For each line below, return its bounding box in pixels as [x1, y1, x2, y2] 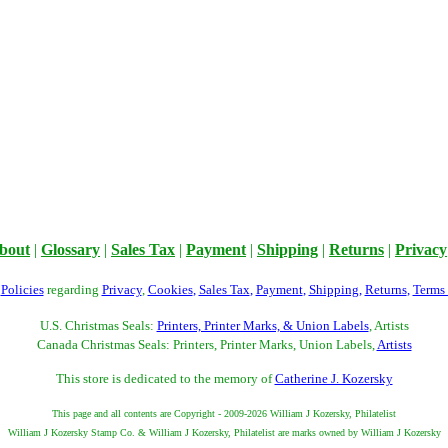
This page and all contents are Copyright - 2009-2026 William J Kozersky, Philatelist [52, 408, 396, 419]
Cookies [147, 282, 193, 297]
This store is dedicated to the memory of [55, 371, 275, 386]
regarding [43, 282, 102, 297]
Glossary [41, 241, 100, 258]
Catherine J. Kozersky [274, 371, 393, 386]
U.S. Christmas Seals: [39, 318, 157, 333]
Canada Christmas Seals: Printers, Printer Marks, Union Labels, [36, 337, 377, 352]
